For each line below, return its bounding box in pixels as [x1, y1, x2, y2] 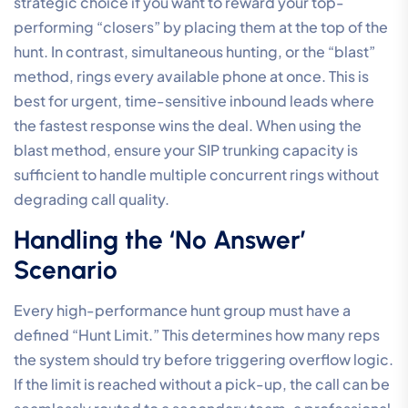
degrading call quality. [14, 189, 169, 209]
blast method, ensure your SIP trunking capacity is [14, 139, 358, 159]
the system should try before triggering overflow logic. [14, 349, 393, 369]
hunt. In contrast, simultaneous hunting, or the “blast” [14, 41, 375, 61]
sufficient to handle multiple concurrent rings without [14, 164, 379, 184]
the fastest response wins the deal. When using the [14, 115, 362, 135]
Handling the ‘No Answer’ [14, 223, 306, 255]
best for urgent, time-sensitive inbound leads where [14, 90, 374, 110]
